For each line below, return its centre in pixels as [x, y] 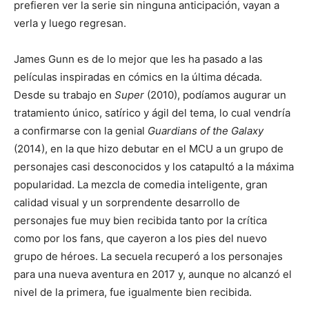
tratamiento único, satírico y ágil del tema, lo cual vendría [152, 113]
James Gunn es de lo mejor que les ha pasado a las [138, 59]
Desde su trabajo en [64, 95]
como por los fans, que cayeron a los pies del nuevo [140, 238]
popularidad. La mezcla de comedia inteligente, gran [141, 185]
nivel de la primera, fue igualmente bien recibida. [133, 292]
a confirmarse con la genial [81, 131]
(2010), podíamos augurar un [217, 95]
